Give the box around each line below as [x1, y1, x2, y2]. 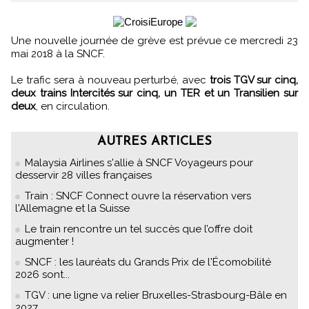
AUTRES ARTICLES [97, 135, 212, 149]
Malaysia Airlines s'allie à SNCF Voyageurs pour [25, 157, 253, 170]
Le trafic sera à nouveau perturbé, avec [11, 74, 210, 87]
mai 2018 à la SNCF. [11, 48, 105, 61]
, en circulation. [36, 100, 110, 113]
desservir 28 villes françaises [15, 169, 152, 182]
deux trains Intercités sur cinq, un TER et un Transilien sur [11, 87, 298, 100]
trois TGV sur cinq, [209, 74, 299, 87]
